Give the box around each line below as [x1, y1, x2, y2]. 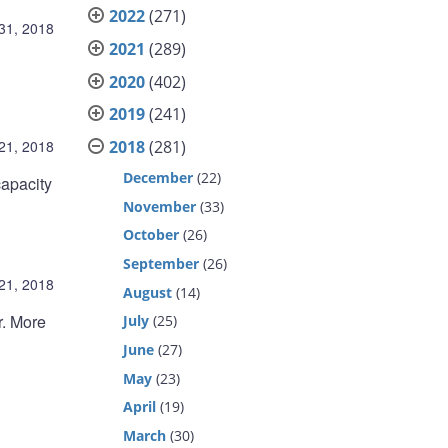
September [123, 253, 200, 273]
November [123, 196, 197, 216]
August [123, 282, 173, 302]
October [123, 225, 180, 245]
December [123, 167, 194, 187]
